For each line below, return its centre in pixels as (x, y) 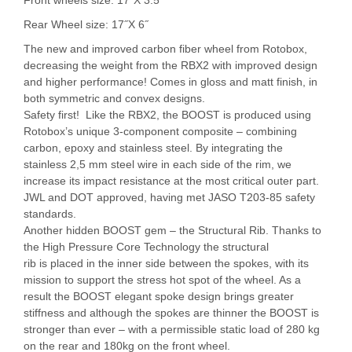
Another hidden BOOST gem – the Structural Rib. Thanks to (172, 230)
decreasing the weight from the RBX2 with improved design (170, 65)
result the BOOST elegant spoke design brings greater (159, 296)
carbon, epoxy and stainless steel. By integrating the (153, 147)
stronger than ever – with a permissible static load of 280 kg (172, 329)
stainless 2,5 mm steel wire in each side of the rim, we (158, 164)
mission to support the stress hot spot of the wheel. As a (162, 279)
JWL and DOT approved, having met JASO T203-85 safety (169, 197)
